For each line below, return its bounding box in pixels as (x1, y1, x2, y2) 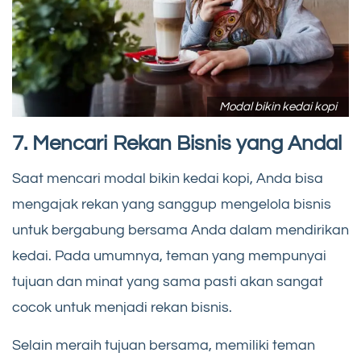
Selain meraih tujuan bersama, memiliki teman (12, 338, 315, 354)
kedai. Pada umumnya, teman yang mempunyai (12, 248, 326, 264)
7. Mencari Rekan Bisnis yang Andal (12, 133, 342, 155)
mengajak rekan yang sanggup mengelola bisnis (12, 197, 331, 213)
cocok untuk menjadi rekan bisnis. (12, 300, 232, 316)
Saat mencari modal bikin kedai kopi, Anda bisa (12, 171, 323, 187)
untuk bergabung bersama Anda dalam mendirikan (12, 222, 349, 239)
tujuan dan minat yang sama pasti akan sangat (12, 274, 323, 290)
